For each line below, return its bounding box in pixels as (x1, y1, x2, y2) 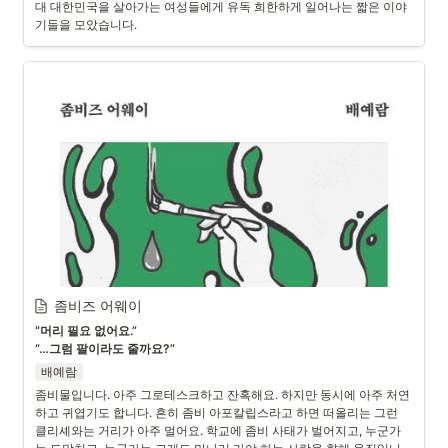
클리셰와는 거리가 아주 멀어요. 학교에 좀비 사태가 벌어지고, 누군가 (35, 423, 401, 438)
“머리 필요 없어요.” (35, 323, 137, 338)
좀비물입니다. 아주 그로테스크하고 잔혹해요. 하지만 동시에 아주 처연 (35, 387, 410, 402)
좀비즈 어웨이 (54, 297, 142, 314)
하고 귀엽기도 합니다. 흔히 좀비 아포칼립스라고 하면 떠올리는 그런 (35, 405, 398, 420)
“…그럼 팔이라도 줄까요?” (35, 341, 175, 356)
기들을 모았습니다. (35, 17, 137, 32)
